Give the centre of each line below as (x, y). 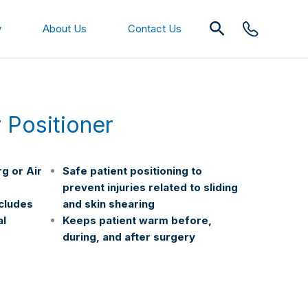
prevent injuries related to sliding (150, 188)
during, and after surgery (129, 237)
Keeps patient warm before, (137, 221)
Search (236, 27)
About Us (65, 29)
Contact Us (155, 29)
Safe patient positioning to (132, 171)
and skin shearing (109, 204)
